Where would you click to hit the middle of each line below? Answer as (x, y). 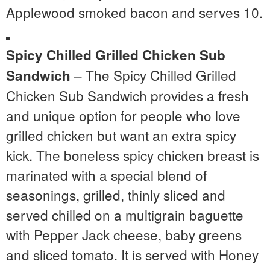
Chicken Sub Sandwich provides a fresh (127, 95)
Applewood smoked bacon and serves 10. (134, 12)
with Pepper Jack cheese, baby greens (124, 234)
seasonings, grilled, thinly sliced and (116, 194)
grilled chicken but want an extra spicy (121, 135)
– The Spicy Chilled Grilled (153, 74)
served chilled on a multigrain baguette (125, 214)
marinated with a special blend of (106, 174)
